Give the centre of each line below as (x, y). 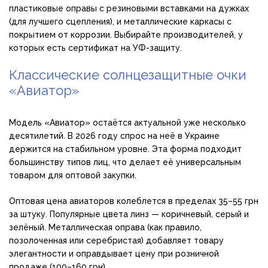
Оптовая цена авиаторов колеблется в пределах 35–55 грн (134, 201)
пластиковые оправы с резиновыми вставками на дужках (129, 9)
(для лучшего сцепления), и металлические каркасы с (120, 22)
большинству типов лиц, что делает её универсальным (125, 162)
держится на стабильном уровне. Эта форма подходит (125, 149)
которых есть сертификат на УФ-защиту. (95, 48)
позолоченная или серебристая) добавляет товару (116, 241)
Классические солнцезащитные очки (128, 75)
